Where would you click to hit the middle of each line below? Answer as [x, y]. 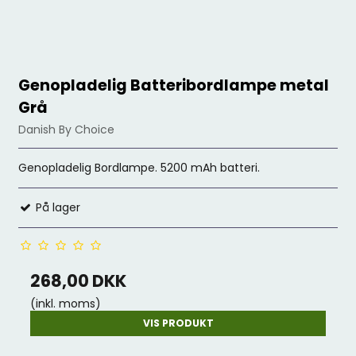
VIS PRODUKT [178, 323]
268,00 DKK [79, 281]
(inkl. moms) [66, 304]
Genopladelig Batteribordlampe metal [174, 86]
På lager [57, 207]
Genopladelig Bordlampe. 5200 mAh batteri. [139, 168]
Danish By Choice [67, 130]
